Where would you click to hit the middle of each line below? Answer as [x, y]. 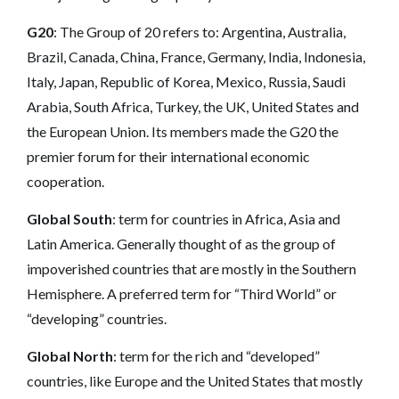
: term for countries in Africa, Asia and [226, 218]
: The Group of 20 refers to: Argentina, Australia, [199, 31]
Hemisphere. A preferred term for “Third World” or [182, 293]
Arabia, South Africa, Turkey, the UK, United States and [193, 106]
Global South [69, 218]
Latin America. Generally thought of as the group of [181, 243]
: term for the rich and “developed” [216, 355]
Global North [70, 355]
